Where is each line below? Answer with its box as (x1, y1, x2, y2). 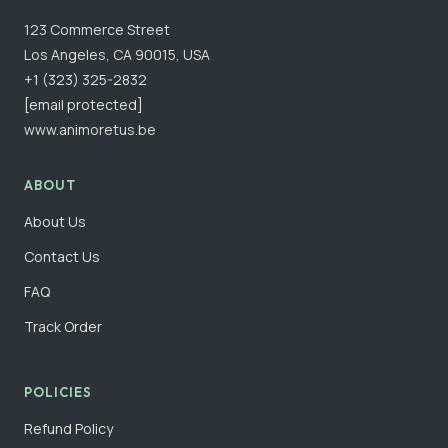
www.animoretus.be (24, 120, 156, 140)
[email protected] (24, 95, 143, 115)
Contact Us (24, 247, 100, 267)
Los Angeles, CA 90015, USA (24, 45, 210, 65)
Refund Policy (24, 419, 113, 439)
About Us (24, 212, 86, 232)
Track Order (24, 317, 102, 337)
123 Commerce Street (24, 20, 170, 40)
